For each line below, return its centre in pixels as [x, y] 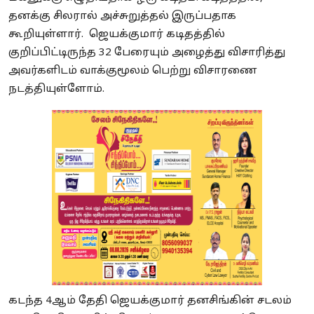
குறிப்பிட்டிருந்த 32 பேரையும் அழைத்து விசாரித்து [147, 53]
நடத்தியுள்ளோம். [58, 89]
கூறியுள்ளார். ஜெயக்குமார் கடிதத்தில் [117, 34]
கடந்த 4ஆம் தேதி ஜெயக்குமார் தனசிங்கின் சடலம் [150, 301]
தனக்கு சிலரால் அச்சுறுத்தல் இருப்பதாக [122, 16]
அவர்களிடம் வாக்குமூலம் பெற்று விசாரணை [133, 71]
